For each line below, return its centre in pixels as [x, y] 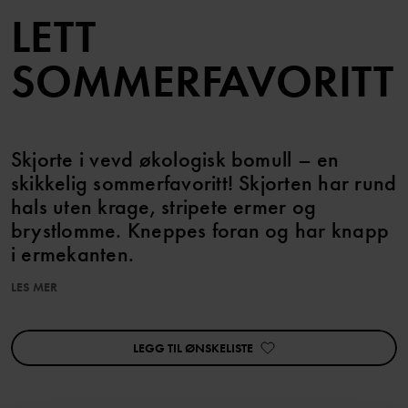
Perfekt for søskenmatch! [81, 320]
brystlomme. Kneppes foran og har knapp [200, 230]
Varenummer [48, 367]
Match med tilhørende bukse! [96, 304]
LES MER [34, 287]
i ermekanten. [73, 254]
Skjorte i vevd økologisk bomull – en [175, 159]
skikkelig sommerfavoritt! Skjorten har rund [204, 183]
